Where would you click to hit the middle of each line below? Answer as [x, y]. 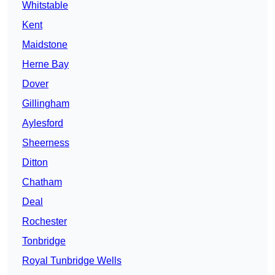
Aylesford [43, 123]
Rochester [45, 222]
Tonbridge [44, 241]
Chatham [42, 182]
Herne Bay [45, 64]
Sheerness [46, 143]
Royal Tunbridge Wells [72, 261]
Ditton [35, 163]
